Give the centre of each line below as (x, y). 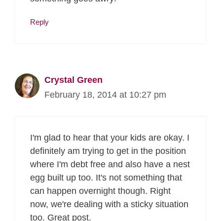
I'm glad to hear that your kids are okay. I (110, 137)
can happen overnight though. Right (100, 191)
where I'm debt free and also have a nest (110, 164)
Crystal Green (74, 80)
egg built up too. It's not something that (106, 177)
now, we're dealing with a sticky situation (109, 204)
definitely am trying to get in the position (108, 151)
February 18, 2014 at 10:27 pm (105, 94)
